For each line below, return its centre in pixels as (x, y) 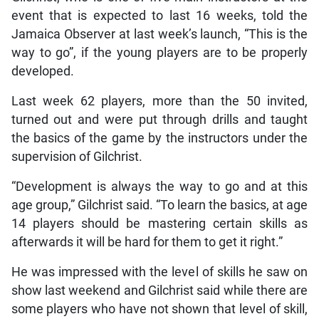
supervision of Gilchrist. (77, 157)
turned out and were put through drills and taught (159, 120)
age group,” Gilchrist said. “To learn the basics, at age (159, 205)
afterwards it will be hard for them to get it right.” (147, 242)
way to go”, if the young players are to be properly (159, 53)
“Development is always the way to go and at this (159, 187)
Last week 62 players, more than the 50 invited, (159, 101)
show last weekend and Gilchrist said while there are (159, 291)
